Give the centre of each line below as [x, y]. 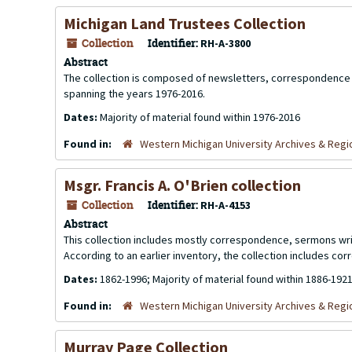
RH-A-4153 [225, 205]
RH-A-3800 [225, 43]
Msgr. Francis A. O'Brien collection [182, 185]
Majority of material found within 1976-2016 [200, 117]
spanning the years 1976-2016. [134, 93]
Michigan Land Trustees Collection [185, 23]
